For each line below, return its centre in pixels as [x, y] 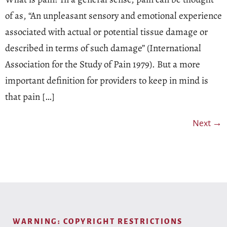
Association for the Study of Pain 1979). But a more [103, 64]
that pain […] [30, 97]
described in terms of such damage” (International [103, 48]
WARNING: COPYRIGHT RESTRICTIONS [98, 221]
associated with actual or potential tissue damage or [106, 32]
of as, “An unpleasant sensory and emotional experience [113, 15]
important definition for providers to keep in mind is [107, 80]
